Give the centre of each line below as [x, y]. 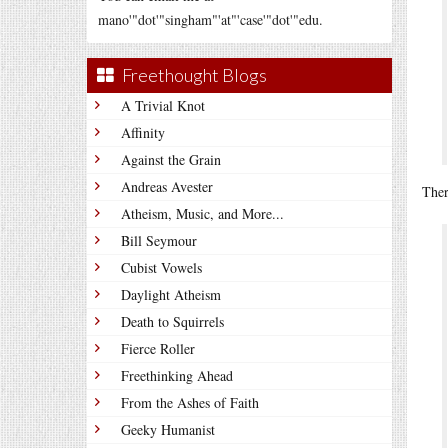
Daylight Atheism [171, 294]
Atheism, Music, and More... [202, 213]
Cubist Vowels [161, 267]
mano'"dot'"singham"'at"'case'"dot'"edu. [210, 19]
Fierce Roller [158, 348]
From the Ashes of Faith [190, 402]
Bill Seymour [159, 240]
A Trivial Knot [163, 105]
